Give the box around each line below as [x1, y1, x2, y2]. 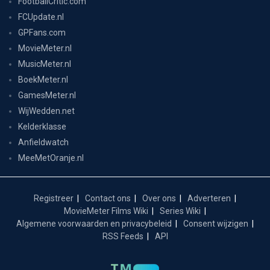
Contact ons [85, 193, 131, 203]
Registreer [34, 193, 74, 203]
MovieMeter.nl [18, 43, 72, 53]
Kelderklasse [18, 121, 66, 131]
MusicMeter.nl [18, 58, 71, 69]
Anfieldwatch [18, 137, 69, 147]
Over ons [142, 193, 176, 203]
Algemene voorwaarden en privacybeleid [16, 218, 172, 228]
